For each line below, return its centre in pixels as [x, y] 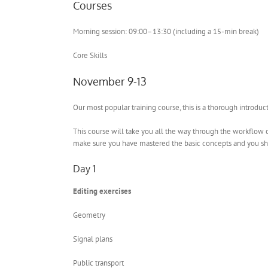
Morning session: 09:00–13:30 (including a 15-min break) [166, 32]
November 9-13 [110, 82]
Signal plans [93, 239]
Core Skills [90, 56]
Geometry [89, 215]
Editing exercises [102, 191]
